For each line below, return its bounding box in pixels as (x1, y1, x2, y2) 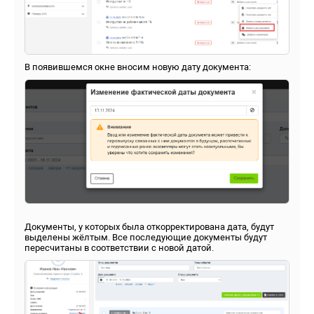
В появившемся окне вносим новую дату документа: (25, 61, 251, 72)
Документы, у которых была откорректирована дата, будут (25, 221, 274, 233)
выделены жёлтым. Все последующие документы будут (25, 232, 267, 243)
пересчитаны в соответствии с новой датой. (25, 243, 214, 254)
